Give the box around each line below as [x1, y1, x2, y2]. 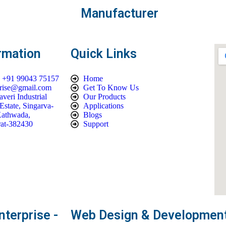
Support [83, 120, 108, 129]
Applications [83, 101, 124, 110]
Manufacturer [81, 6, 158, 21]
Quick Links [71, 46, 137, 62]
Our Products [83, 92, 126, 101]
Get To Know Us [83, 83, 139, 92]
